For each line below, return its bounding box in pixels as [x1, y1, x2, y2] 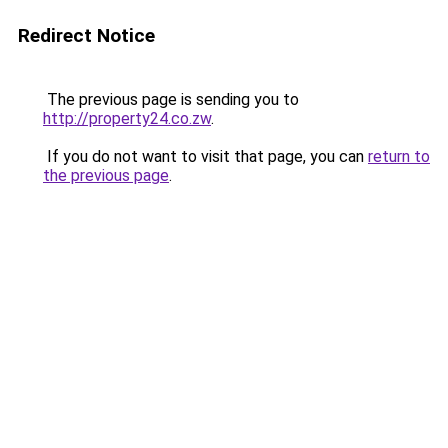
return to [368, 147, 430, 166]
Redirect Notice [18, 24, 155, 47]
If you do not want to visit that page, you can [43, 147, 368, 166]
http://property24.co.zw [43, 109, 211, 128]
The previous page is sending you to [43, 90, 299, 109]
